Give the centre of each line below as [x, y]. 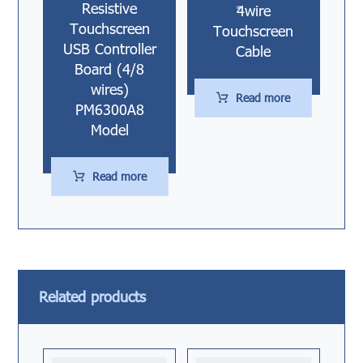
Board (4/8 [110, 69]
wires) [109, 90]
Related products [93, 297]
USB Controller [109, 49]
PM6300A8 [109, 110]
